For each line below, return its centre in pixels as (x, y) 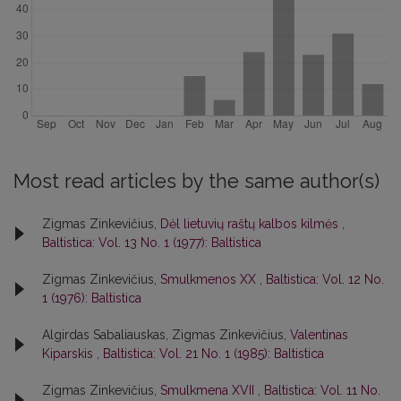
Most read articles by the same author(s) (196, 181)
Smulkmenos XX (210, 279)
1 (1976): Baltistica (92, 298)
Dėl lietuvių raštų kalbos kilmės (251, 223)
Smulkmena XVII (209, 390)
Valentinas (319, 334)
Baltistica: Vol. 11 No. (322, 390)
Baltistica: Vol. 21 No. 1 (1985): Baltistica (213, 353)
